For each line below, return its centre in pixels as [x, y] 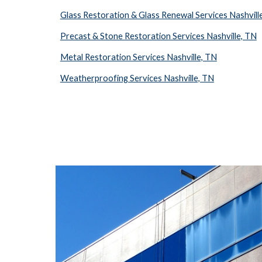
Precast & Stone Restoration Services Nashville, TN [158, 36]
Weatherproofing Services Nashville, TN [137, 78]
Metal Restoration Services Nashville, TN [138, 57]
